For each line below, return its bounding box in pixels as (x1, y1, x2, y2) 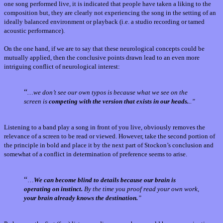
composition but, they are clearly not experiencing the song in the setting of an (4, 9, 216, 17)
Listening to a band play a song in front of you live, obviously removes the (4, 123, 205, 131)
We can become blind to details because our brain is (34, 176, 176, 184)
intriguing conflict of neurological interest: (4, 63, 120, 71)
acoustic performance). (4, 27, 65, 35)
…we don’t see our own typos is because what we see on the (27, 89, 188, 97)
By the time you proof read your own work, (83, 185, 199, 193)
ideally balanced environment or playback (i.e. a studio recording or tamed (4, 18, 205, 26)
